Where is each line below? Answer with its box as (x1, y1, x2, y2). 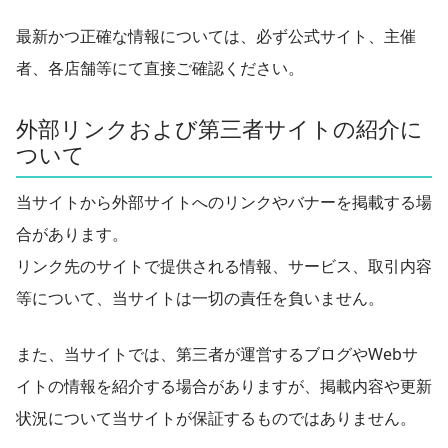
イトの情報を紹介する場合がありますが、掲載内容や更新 (16, 374, 432, 397)
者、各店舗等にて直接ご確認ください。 (16, 56, 304, 79)
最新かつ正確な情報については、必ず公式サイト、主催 (16, 24, 416, 47)
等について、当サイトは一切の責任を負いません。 (16, 286, 384, 309)
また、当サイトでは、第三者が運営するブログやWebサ (16, 342, 418, 365)
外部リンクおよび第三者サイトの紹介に (16, 113, 423, 143)
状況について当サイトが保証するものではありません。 (16, 406, 416, 429)
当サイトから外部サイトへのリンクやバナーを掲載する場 (16, 190, 432, 213)
